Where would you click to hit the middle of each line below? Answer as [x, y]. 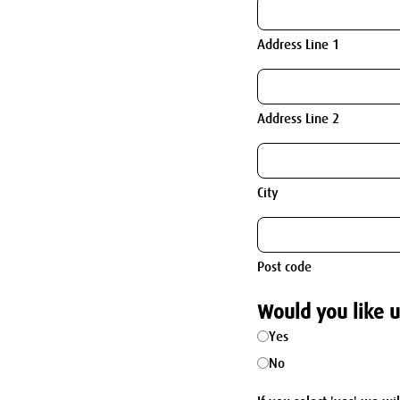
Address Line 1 [298, 45]
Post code [284, 267]
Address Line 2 [298, 119]
